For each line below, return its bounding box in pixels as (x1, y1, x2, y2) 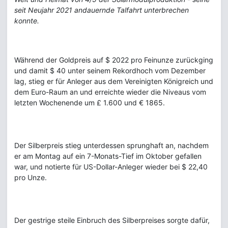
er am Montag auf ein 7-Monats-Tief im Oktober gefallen (14, 152, 202, 160)
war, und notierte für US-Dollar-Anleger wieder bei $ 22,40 (14, 162, 208, 171)
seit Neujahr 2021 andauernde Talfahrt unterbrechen (14, 6, 189, 14)
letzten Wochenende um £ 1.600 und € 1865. (14, 98, 165, 107)
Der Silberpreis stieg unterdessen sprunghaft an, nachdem (14, 141, 209, 150)
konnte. (14, 16, 39, 25)
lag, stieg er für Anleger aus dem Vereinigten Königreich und (14, 77, 213, 85)
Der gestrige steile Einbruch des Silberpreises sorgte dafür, (14, 216, 210, 224)
